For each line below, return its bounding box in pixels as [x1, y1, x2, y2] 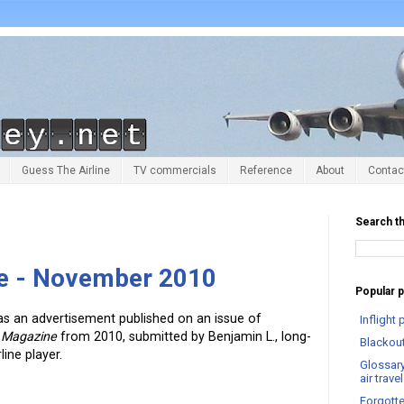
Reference [240, 164, 292, 178]
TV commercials [133, 164, 216, 178]
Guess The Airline [22, 164, 110, 178]
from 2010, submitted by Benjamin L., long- [57, 328, 312, 344]
